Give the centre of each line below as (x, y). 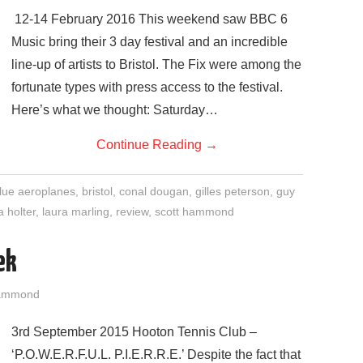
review (132, 211)
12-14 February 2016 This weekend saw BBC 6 (149, 19)
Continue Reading (151, 145)
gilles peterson (232, 191)
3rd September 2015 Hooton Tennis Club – (134, 332)
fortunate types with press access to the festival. (147, 87)
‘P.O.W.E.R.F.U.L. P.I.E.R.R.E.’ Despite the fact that (156, 354)
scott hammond (194, 211)
